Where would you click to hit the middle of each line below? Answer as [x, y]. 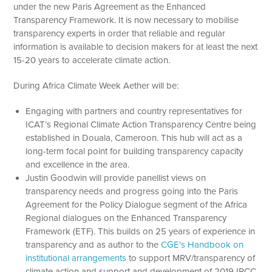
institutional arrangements [76, 258]
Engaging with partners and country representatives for [134, 111]
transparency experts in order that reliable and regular [120, 33]
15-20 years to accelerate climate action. [92, 60]
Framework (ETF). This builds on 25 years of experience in [141, 231]
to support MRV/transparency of [191, 258]
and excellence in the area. [78, 164]
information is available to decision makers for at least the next [136, 46]
